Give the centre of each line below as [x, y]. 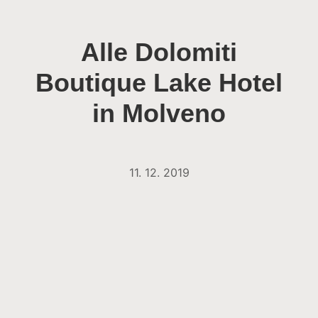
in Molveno [159, 114]
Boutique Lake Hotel [159, 83]
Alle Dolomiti [159, 53]
